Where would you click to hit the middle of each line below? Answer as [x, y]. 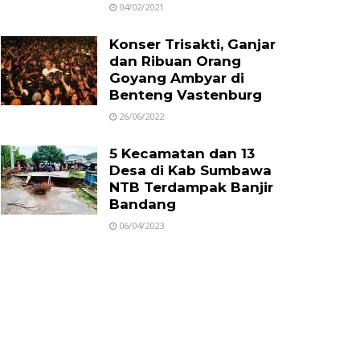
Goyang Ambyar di [177, 78]
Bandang [145, 204]
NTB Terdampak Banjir [191, 187]
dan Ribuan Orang [175, 61]
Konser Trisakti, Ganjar [192, 44]
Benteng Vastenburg [186, 95]
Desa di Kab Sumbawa [190, 170]
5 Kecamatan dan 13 [182, 153]
